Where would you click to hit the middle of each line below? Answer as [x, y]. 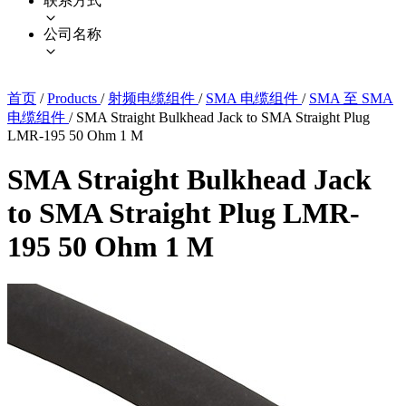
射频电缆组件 [153, 98]
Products [74, 98]
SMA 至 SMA [351, 98]
